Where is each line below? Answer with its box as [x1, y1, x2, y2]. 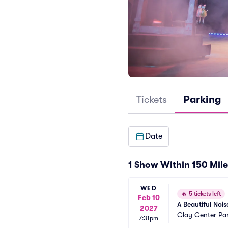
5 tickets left [187, 190, 221, 197]
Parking [183, 94, 221, 105]
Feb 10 [137, 193, 160, 202]
